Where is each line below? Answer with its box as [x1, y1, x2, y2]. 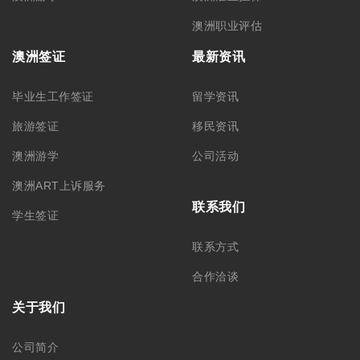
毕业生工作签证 [12, 89, 94, 103]
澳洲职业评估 [192, 18, 263, 32]
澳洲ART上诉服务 [12, 178, 106, 192]
